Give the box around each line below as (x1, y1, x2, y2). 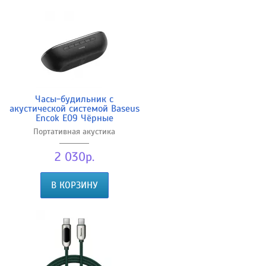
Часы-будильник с (35, 93, 113, 105)
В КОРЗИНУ (50, 179, 98, 191)
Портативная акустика (33, 126, 115, 137)
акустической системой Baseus (9, 102, 140, 115)
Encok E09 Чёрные (35, 112, 113, 124)
